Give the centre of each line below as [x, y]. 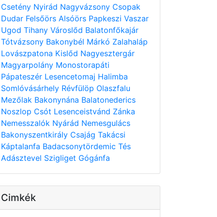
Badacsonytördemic [80, 146]
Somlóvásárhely [31, 88]
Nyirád [47, 7]
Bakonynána [58, 100]
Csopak [126, 7]
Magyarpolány [28, 65]
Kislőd [68, 53]
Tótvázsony [23, 42]
